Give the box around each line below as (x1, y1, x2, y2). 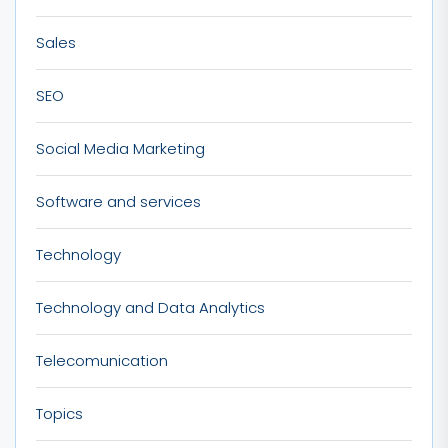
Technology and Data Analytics (36, 296, 265, 318)
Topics (36, 402, 83, 424)
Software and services (36, 190, 201, 212)
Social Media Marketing (36, 137, 205, 159)
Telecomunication (36, 349, 168, 371)
